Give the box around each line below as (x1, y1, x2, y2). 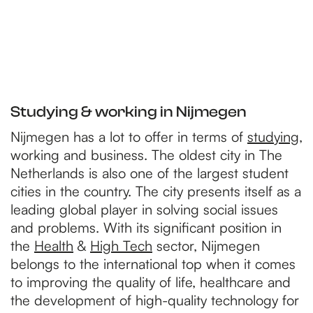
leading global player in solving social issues (10, 201, 278, 218)
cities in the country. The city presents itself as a (10, 182, 301, 200)
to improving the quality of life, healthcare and (10, 273, 291, 291)
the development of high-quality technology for (10, 291, 299, 309)
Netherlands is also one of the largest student (10, 164, 289, 182)
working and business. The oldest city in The (10, 146, 282, 163)
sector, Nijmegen (152, 237, 260, 254)
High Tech (90, 237, 152, 254)
